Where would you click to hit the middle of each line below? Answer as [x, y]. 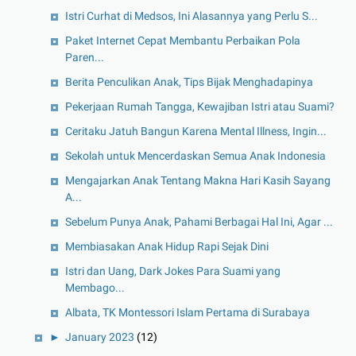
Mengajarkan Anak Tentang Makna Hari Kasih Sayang [198, 180]
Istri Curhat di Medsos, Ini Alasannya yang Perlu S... [192, 15]
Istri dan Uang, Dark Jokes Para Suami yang [173, 271]
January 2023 [101, 337]
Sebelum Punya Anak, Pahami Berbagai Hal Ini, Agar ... [199, 221]
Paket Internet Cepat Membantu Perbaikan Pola [183, 40]
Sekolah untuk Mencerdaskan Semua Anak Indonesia [195, 155]
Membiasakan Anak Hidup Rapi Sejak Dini [167, 246]
